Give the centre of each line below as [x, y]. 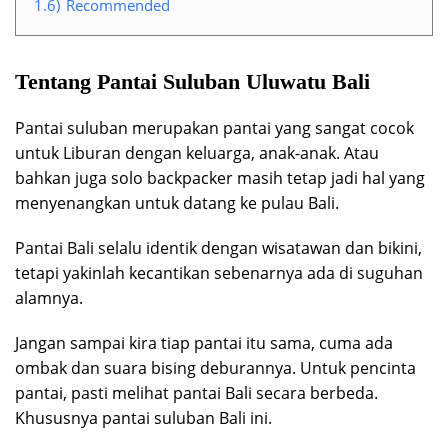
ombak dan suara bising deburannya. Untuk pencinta [215, 367]
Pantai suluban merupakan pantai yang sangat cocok [214, 127]
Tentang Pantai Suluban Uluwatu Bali [192, 81]
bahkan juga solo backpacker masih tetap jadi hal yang [220, 177]
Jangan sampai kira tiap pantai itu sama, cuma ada [204, 342]
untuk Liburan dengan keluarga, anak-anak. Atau [197, 152]
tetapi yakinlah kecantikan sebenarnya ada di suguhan [219, 272]
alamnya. [49, 297]
